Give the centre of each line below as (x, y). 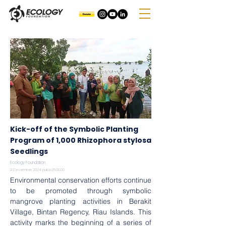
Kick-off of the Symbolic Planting (74, 129)
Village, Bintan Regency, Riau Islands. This (81, 212)
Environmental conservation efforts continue (81, 180)
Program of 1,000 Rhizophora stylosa (81, 140)
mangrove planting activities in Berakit (81, 201)
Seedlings (29, 151)
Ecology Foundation (28, 163)
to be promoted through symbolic (81, 191)
